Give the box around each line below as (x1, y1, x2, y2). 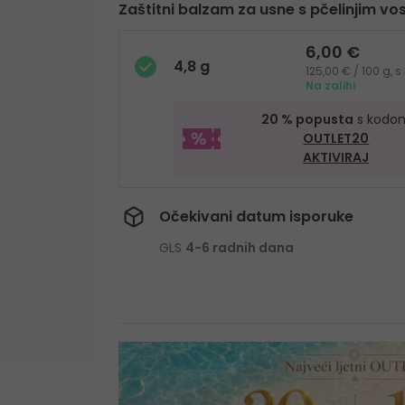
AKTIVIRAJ (303, 148, 370, 167)
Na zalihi (306, 78, 355, 94)
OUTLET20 (303, 129, 370, 148)
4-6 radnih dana (184, 239, 294, 258)
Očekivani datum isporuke (158, 206, 353, 228)
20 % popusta (260, 110, 353, 129)
